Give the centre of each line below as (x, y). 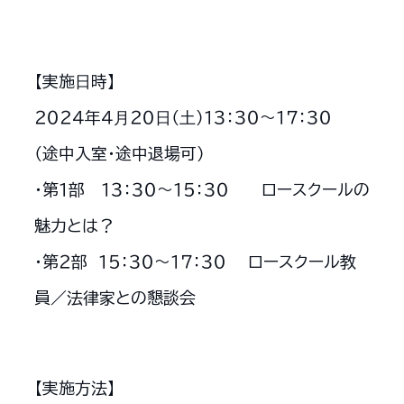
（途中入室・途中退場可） (119, 153)
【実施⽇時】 (74, 81)
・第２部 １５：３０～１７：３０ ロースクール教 (195, 261)
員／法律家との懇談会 (115, 297)
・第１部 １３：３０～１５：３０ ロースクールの (202, 189)
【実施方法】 (74, 387)
